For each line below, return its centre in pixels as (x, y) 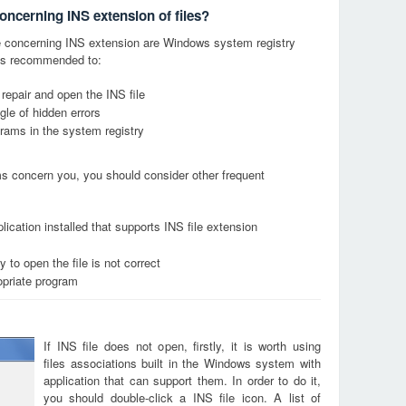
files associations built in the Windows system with (182, 363)
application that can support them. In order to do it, (182, 380)
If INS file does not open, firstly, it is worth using (182, 346)
